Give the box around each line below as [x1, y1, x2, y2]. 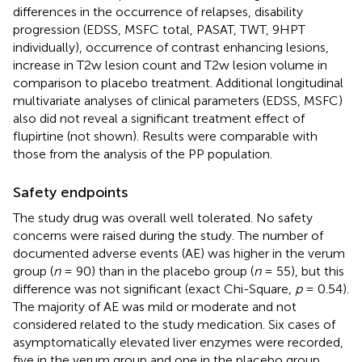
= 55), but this [261, 263, 344, 279]
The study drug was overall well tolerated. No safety [13, 209, 313, 225]
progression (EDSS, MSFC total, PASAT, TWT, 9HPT [13, 21, 305, 37]
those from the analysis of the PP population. [13, 145, 272, 162]
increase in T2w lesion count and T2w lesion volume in [13, 57, 327, 73]
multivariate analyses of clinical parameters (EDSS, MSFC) [13, 92, 343, 108]
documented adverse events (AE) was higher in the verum [13, 245, 345, 261]
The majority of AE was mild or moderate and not [13, 298, 297, 314]
